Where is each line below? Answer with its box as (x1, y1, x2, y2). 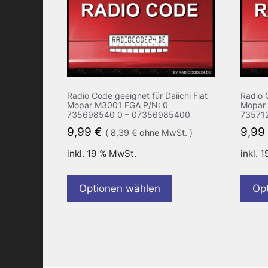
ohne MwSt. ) (137, 127, 193, 138)
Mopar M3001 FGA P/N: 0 (67, 99, 168, 110)
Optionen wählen (79, 182, 160, 194)
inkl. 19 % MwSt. (67, 147, 136, 159)
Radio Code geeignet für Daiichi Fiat (67, 90, 208, 100)
